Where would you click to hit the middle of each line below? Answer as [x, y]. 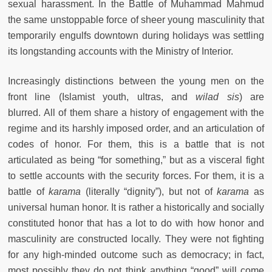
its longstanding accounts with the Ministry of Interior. [121, 51]
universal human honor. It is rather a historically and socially [136, 207]
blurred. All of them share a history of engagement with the [136, 112]
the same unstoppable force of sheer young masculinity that [136, 19]
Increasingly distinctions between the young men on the [136, 81]
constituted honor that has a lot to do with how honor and [136, 223]
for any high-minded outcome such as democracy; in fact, [136, 254]
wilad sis [217, 97]
